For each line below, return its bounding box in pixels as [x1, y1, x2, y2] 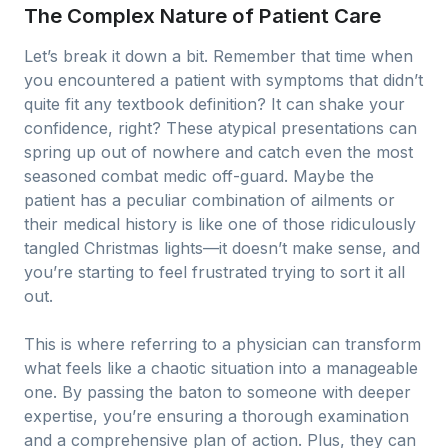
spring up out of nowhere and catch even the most [24, 142, 413, 162]
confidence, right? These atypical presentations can [24, 118, 417, 138]
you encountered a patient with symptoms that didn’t [24, 70, 423, 90]
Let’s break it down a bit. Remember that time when [24, 46, 413, 66]
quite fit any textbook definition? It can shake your [24, 94, 405, 114]
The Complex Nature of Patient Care [24, 3, 381, 28]
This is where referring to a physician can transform [24, 334, 421, 354]
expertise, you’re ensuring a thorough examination [24, 406, 409, 426]
